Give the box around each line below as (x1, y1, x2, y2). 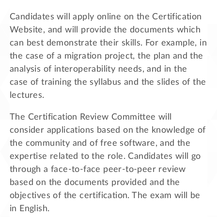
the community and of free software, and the (10, 139, 191, 148)
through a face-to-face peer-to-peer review (10, 165, 186, 174)
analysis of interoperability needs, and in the (10, 64, 187, 74)
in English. (10, 204, 50, 213)
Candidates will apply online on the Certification (10, 12, 202, 21)
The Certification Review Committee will (10, 112, 172, 122)
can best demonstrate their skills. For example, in (10, 38, 207, 47)
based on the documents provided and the (10, 178, 180, 187)
